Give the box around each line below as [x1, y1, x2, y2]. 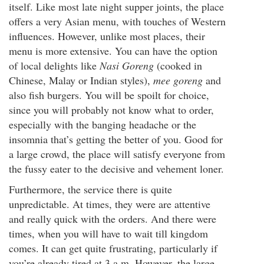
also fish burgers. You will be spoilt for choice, [9, 88, 209, 102]
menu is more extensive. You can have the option [9, 44, 217, 58]
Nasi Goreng [100, 58, 154, 72]
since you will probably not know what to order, [9, 103, 214, 117]
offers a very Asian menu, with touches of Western [9, 14, 226, 28]
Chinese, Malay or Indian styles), [9, 73, 153, 87]
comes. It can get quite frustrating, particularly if [9, 241, 217, 255]
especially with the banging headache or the [9, 117, 196, 131]
